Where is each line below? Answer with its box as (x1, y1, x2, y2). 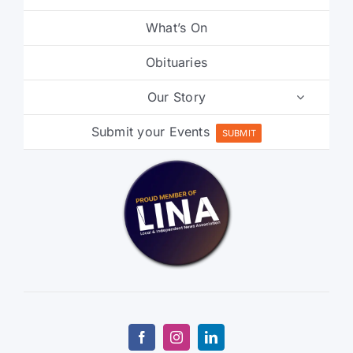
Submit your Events (91, 123, 210, 139)
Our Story (147, 88, 206, 105)
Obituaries (145, 54, 208, 70)
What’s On (145, 19, 208, 35)
